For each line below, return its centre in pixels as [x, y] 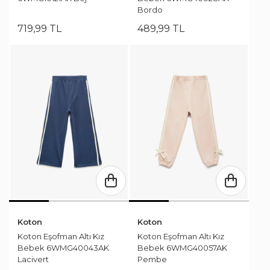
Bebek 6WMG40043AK [63, 248]
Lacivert [33, 259]
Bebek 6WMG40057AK [182, 248]
